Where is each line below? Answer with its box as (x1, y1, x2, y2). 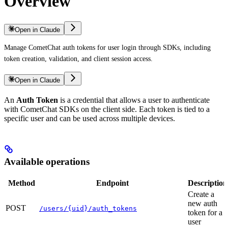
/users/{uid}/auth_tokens (39, 205, 137, 213)
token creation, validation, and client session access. (4, 55, 153, 63)
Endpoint (96, 179, 129, 188)
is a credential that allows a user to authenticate (58, 96, 210, 105)
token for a (188, 208, 222, 217)
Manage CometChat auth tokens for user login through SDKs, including (4, 44, 211, 52)
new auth (188, 199, 217, 208)
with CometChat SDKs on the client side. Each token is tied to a (4, 105, 210, 114)
